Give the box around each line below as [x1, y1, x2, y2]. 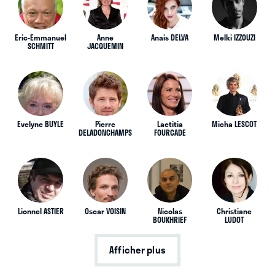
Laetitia [157, 118, 183, 130]
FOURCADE [153, 127, 186, 139]
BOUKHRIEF [153, 214, 187, 225]
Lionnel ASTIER [17, 205, 64, 217]
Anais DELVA [151, 32, 189, 44]
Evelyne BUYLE [17, 118, 64, 130]
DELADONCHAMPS [78, 127, 132, 139]
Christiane [217, 205, 252, 217]
